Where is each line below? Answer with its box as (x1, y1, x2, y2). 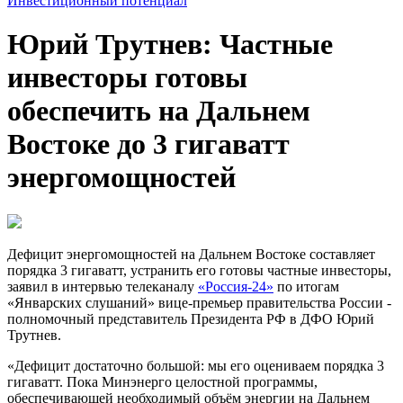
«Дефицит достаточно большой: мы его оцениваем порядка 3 (7, 357, 384, 373)
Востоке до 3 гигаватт (7, 128, 290, 161)
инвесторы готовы (7, 61, 247, 94)
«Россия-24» (198, 278, 273, 294)
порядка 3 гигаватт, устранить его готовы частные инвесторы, (7, 262, 391, 278)
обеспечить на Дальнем (7, 94, 310, 128)
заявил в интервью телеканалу (7, 278, 198, 294)
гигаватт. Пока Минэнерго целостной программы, (7, 373, 318, 390)
